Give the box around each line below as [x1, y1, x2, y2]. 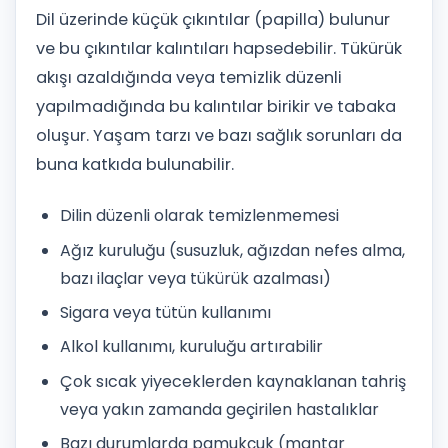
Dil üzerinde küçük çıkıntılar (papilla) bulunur [36, 8, 390, 32]
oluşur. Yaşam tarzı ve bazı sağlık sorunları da [36, 124, 402, 148]
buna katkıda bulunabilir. [36, 153, 234, 177]
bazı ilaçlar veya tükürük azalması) [60, 266, 331, 290]
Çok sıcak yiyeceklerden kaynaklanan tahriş [60, 369, 406, 393]
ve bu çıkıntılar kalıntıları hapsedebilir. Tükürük [36, 37, 402, 61]
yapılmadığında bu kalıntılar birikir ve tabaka [36, 95, 396, 119]
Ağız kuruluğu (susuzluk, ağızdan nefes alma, [60, 238, 405, 262]
